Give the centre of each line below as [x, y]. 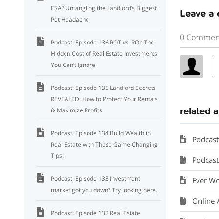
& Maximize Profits [77, 110]
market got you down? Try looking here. [104, 190]
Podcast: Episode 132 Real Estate [96, 213]
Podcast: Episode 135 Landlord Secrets [103, 88]
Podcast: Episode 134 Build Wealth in [101, 133]
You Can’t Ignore [73, 65]
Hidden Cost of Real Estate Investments [104, 54]
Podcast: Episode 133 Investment [96, 179]
